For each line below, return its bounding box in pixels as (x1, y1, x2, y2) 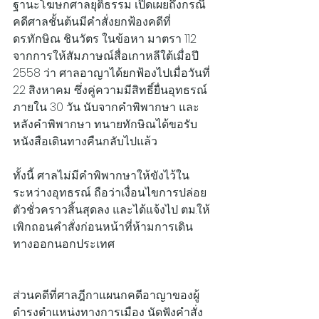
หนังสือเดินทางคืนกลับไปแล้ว (13, 132, 157, 150)
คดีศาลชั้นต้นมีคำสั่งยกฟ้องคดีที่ (13, 13, 171, 30)
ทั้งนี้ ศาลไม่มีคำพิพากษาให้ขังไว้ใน (13, 167, 189, 184)
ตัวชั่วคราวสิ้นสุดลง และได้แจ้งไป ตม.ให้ (13, 201, 210, 218)
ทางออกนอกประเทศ (13, 235, 115, 252)
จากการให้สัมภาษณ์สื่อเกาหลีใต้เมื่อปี (13, 47, 202, 64)
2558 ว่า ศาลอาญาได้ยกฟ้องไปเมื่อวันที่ (13, 64, 213, 81)
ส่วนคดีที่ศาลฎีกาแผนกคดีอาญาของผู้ (13, 286, 199, 303)
